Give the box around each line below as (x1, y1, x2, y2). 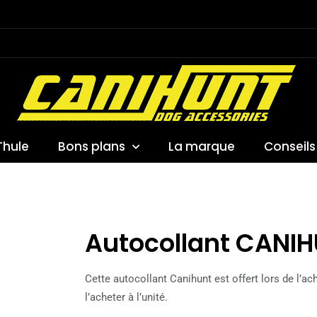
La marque (168, 138, 236, 155)
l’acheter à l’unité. (84, 291, 168, 304)
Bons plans (58, 138, 126, 155)
